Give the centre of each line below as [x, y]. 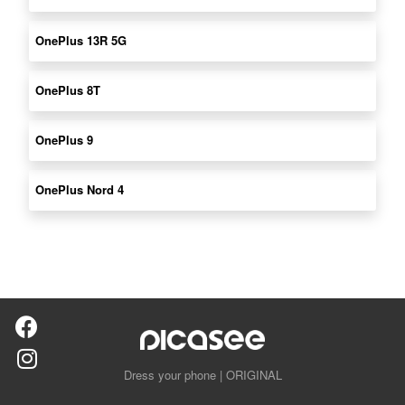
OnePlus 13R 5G [81, 40]
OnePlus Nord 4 [80, 189]
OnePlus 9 [64, 139]
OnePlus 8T [68, 89]
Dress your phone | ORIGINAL [202, 375]
